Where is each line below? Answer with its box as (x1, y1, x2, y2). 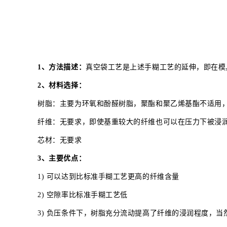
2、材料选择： (37, 81, 86, 89)
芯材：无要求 (37, 136, 82, 144)
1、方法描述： (37, 63, 86, 71)
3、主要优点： (37, 154, 86, 162)
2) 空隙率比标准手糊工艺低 (37, 191, 128, 199)
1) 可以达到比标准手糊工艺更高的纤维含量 (37, 172, 179, 180)
